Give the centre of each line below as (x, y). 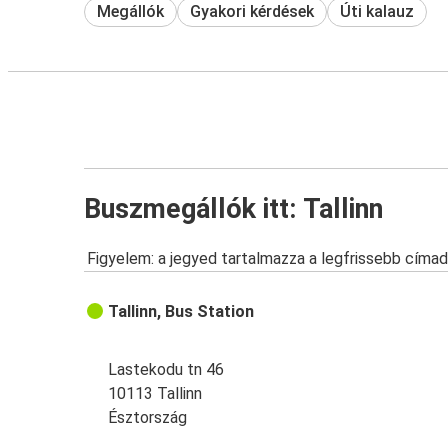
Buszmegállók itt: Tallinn (233, 208)
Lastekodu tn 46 (166, 370)
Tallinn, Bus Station (181, 312)
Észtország (148, 418)
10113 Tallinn (155, 394)
